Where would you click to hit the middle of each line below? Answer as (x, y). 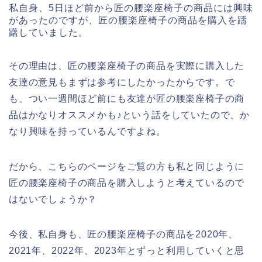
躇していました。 (49, 33)
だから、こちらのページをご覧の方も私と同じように (127, 167)
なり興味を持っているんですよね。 (87, 132)
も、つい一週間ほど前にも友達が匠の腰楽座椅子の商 (127, 99)
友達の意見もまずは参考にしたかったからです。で (122, 82)
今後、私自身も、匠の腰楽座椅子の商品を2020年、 (123, 235)
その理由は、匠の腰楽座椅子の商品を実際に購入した (127, 66)
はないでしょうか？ (53, 199)
